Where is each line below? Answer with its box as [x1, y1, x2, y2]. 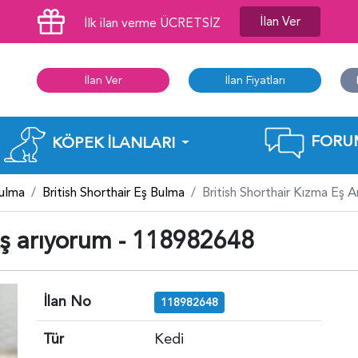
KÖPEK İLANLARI [51, 132, 175, 153]
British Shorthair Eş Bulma [42, 183, 185, 201]
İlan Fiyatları [225, 72, 285, 88]
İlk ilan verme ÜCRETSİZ [84, 14, 221, 32]
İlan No [43, 291, 91, 312]
